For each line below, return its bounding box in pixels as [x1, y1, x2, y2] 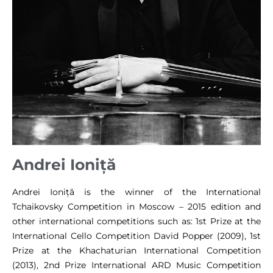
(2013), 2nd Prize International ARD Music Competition [12, 260, 261, 271]
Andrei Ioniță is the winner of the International [12, 186, 261, 198]
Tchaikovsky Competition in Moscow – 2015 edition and [12, 201, 261, 213]
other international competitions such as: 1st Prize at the [12, 216, 261, 227]
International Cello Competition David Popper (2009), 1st [12, 230, 261, 242]
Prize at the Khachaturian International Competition [12, 245, 261, 257]
